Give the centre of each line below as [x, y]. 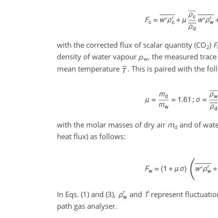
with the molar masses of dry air [112, 124]
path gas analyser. [87, 206]
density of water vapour [98, 56]
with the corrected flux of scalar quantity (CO [132, 45]
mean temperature [89, 69]
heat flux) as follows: [91, 136]
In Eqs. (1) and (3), [87, 194]
